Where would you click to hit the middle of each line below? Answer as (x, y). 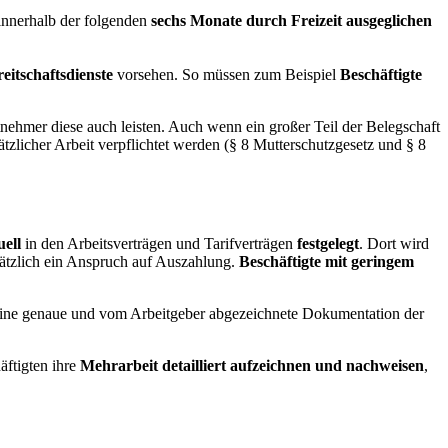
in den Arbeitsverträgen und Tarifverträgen (159, 243)
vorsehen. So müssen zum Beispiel (226, 74)
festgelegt (328, 243)
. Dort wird (394, 243)
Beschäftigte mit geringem (326, 261)
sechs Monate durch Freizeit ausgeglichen (291, 20)
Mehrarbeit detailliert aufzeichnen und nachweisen (252, 365)
